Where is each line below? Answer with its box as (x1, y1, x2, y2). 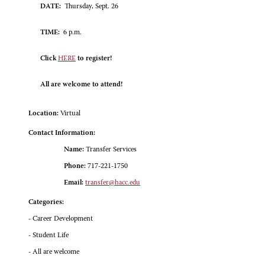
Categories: (28, 199, 64, 206)
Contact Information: (28, 130, 95, 137)
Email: (64, 179, 83, 187)
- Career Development (28, 215, 93, 223)
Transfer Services (84, 146, 137, 154)
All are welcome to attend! (40, 81, 122, 89)
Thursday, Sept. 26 (61, 3, 118, 11)
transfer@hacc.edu (85, 179, 140, 187)
